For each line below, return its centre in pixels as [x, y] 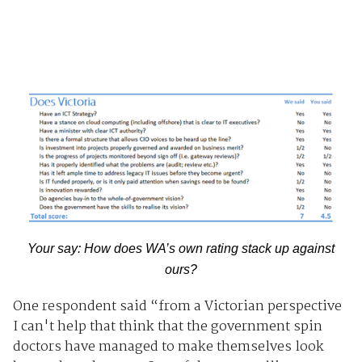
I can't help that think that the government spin [167, 327]
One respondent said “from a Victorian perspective [177, 307]
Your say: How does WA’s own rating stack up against [181, 249]
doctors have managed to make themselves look [168, 347]
